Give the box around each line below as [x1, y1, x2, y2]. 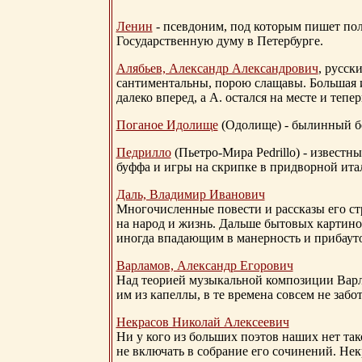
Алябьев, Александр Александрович [116, 61, 318, 76]
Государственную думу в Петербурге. [116, 34, 323, 48]
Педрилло [116, 145, 171, 160]
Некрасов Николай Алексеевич [116, 315, 289, 330]
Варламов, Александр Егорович [116, 259, 293, 273]
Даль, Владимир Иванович [116, 187, 265, 202]
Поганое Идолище [116, 118, 218, 133]
